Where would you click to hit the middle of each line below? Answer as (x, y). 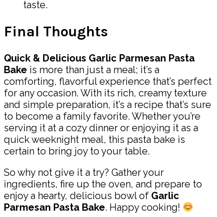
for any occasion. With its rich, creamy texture (105, 93)
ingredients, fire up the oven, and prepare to (103, 184)
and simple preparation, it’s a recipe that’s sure (108, 105)
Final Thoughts (56, 32)
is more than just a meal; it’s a (93, 70)
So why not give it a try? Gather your (84, 173)
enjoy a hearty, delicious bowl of (77, 196)
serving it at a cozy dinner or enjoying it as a (101, 128)
